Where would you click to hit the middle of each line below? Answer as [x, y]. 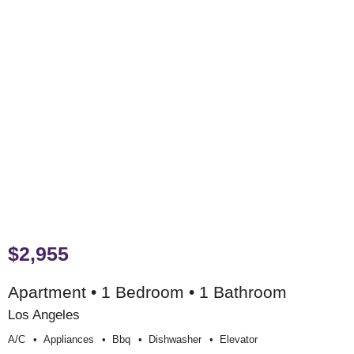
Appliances [69, 339]
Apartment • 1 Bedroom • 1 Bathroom [147, 292]
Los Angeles [44, 314]
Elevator [239, 339]
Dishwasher [175, 339]
